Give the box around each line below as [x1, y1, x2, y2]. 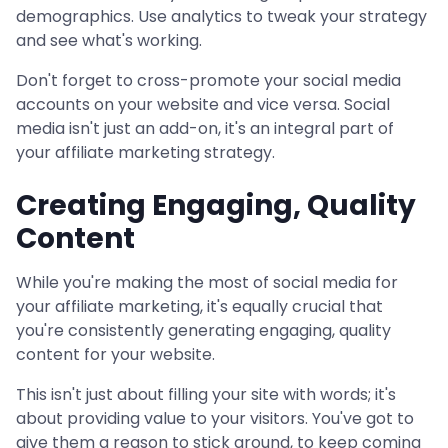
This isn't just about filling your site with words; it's [16, 383, 396, 406]
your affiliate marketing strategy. [16, 141, 275, 164]
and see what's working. [16, 29, 202, 52]
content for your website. [16, 343, 215, 366]
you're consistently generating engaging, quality [16, 319, 391, 342]
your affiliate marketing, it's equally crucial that [16, 295, 383, 318]
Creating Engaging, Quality [16, 186, 416, 225]
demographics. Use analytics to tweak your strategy [16, 5, 427, 28]
